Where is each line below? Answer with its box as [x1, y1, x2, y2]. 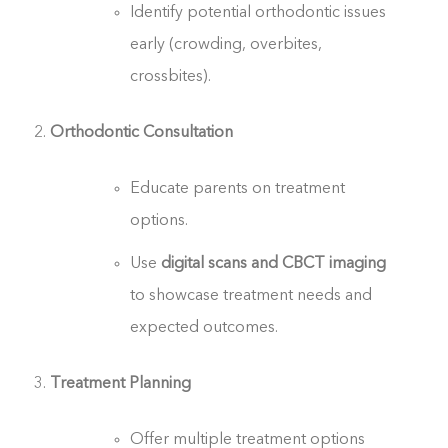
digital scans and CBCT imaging [161, 256, 387, 273]
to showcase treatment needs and [130, 288, 373, 305]
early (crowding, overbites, [130, 37, 323, 54]
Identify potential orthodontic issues [130, 5, 387, 22]
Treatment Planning [50, 376, 192, 393]
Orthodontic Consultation [50, 125, 234, 142]
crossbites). [130, 69, 212, 86]
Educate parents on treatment [130, 181, 346, 198]
